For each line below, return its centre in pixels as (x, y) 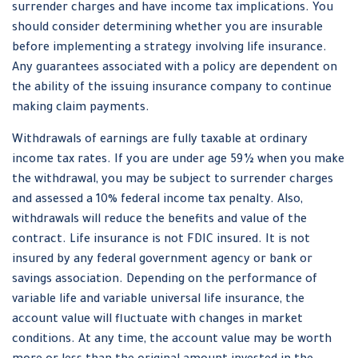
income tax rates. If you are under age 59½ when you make (178, 161)
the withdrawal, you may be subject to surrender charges (173, 181)
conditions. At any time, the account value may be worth (172, 341)
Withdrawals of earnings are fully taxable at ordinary (160, 141)
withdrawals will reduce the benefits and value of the (159, 221)
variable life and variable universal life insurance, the (158, 301)
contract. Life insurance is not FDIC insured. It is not (161, 241)
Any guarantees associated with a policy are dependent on (175, 69)
